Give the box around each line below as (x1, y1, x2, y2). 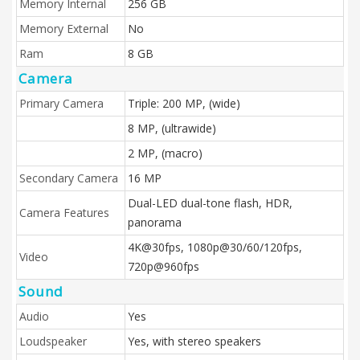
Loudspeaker (19, 333, 87, 349)
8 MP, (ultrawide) (128, 121, 216, 136)
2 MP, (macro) (128, 145, 202, 161)
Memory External (19, 21, 108, 36)
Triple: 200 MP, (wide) (128, 96, 240, 111)
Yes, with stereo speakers (128, 333, 261, 349)
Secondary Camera (19, 170, 118, 186)
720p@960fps (128, 259, 199, 274)
